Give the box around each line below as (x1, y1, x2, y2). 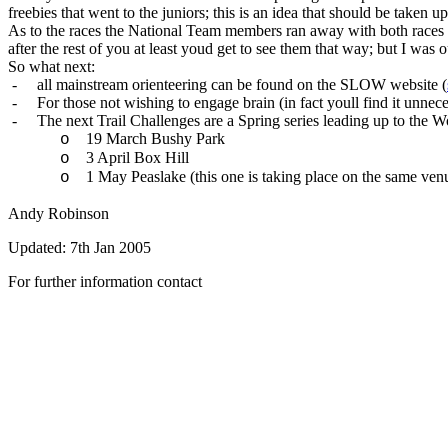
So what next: (8, 58, 95, 75)
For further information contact (8, 273, 202, 290)
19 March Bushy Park (86, 130, 225, 147)
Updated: (8, 239, 66, 256)
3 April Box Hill (86, 149, 189, 166)
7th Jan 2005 (70, 239, 151, 256)
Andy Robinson (8, 205, 109, 222)
